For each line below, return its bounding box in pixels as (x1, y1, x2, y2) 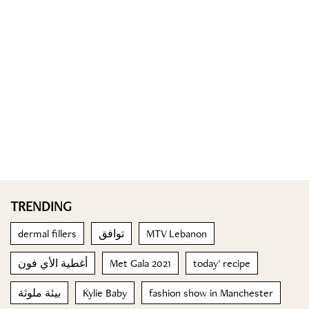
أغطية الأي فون (18, 256, 88, 270)
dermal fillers (18, 226, 77, 241)
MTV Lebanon (146, 226, 207, 241)
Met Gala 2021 (110, 256, 171, 270)
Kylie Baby (83, 286, 127, 300)
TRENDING (10, 197, 72, 215)
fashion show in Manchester (149, 286, 273, 300)
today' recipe (193, 256, 250, 270)
